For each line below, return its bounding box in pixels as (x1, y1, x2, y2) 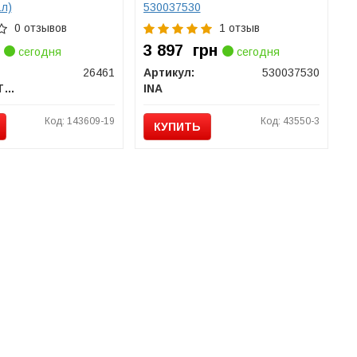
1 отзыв (218, 22, 260, 34)
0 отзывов (14, 22, 67, 34)
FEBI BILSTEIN (3, 82, 15, 95)
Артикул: (143, 66, 194, 79)
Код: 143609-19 (44, 116, 115, 127)
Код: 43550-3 (260, 116, 320, 127)
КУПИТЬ (153, 120, 201, 133)
